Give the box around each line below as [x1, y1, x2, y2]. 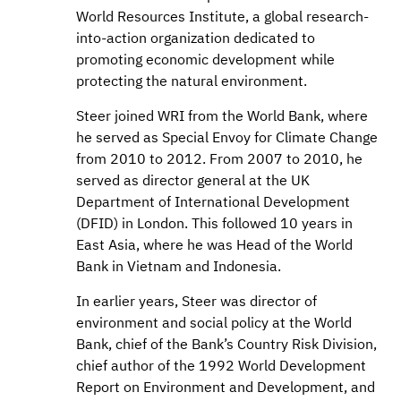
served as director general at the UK [76, 171, 310, 190]
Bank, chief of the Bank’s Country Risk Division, [76, 335, 377, 354]
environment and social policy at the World [76, 313, 352, 332]
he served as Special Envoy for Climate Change [76, 128, 378, 147]
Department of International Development [76, 192, 350, 211]
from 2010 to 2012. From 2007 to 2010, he [76, 149, 363, 168]
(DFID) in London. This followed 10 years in [76, 214, 353, 233]
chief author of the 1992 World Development [76, 356, 366, 375]
